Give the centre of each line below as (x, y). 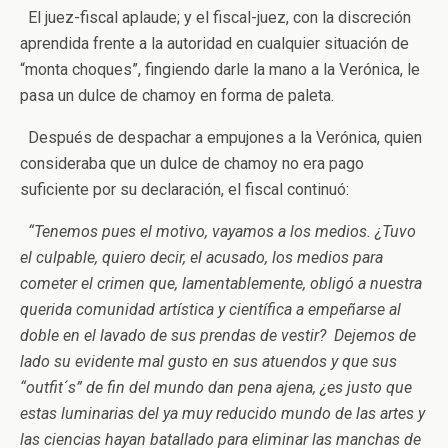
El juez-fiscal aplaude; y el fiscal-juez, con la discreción (215, 17)
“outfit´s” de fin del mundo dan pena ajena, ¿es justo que (216, 387)
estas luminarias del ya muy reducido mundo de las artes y (222, 413)
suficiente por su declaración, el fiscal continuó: (184, 189)
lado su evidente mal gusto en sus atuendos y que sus (208, 361)
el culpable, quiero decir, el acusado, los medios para (201, 257)
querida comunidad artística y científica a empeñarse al (210, 309)
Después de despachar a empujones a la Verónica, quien (221, 137)
